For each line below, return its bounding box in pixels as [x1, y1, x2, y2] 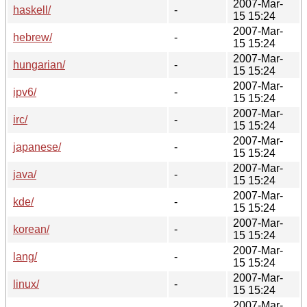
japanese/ [13, 140, 61, 153]
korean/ [13, 223, 49, 235]
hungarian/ [13, 58, 65, 71]
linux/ [13, 278, 39, 290]
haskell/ [13, 3, 51, 16]
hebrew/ [13, 31, 52, 43]
